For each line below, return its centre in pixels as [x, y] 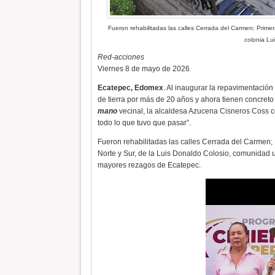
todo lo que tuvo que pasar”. [144, 123]
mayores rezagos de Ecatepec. [149, 165]
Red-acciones [121, 57]
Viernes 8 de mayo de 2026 [143, 69]
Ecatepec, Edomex [130, 88]
